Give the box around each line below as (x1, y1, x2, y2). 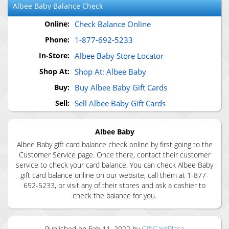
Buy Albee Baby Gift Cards (75, 82, 167, 93)
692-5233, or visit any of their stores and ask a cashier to (24, 180, 205, 190)
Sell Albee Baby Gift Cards (75, 98, 166, 108)
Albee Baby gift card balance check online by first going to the (16, 140, 213, 149)
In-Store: (39, 51, 70, 60)
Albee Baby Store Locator (75, 51, 164, 61)
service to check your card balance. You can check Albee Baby (16, 160, 213, 170)
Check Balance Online (75, 19, 151, 29)
